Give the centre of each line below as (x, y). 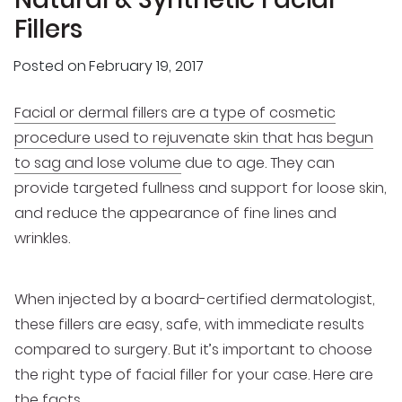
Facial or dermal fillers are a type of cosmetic (175, 112)
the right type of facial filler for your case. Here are (194, 374)
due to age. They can (258, 162)
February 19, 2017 (146, 66)
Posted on (50, 66)
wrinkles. (42, 238)
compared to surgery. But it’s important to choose (193, 349)
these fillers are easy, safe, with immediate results (189, 324)
